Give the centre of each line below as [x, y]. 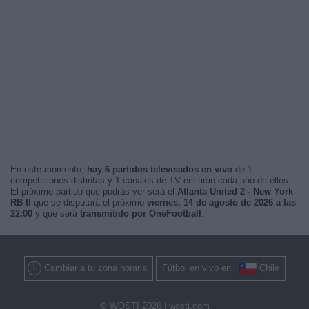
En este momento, [49, 169]
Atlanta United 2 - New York [235, 191]
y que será [56, 213]
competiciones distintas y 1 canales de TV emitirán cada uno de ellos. [151, 180]
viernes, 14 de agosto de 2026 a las [221, 202]
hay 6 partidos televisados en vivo [160, 169]
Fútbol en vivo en [200, 268]
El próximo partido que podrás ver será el [94, 191]
